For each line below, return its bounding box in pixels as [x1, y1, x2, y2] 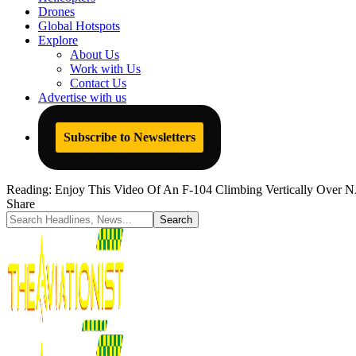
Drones [38, 5, 75, 18]
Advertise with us [38, 91, 126, 104]
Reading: [6, 183, 52, 196]
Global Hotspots [38, 19, 120, 33]
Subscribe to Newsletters [64, 130, 195, 144]
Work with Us [70, 62, 141, 75]
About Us [70, 48, 119, 61]
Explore [38, 33, 78, 47]
